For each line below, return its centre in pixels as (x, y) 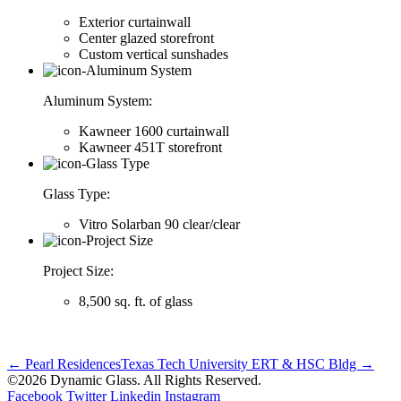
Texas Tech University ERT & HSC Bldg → (247, 364)
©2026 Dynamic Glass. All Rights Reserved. (134, 380)
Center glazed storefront (146, 38)
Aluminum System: (98, 101)
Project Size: (78, 271)
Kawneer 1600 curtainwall (154, 132)
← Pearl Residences (64, 364)
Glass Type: (77, 194)
